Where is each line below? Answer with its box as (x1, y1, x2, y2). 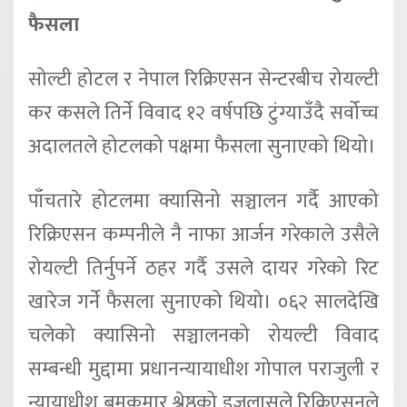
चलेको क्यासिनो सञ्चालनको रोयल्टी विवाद (28, 319, 379, 352)
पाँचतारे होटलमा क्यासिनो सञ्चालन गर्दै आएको (28, 184, 379, 218)
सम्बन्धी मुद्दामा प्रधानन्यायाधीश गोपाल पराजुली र (28, 352, 379, 386)
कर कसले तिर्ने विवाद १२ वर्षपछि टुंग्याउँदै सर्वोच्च (28, 96, 379, 131)
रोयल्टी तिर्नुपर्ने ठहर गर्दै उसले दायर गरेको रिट (28, 252, 379, 285)
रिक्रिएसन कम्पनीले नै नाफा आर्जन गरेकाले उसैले (28, 218, 379, 252)
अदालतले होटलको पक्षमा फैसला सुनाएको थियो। (28, 130, 376, 164)
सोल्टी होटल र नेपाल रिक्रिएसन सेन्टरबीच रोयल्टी (28, 63, 379, 97)
